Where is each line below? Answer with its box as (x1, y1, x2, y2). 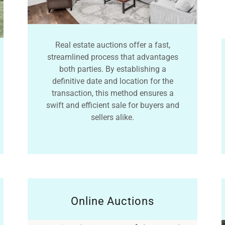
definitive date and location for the (52, 76, 173, 86)
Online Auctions (70, 194, 155, 207)
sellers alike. (91, 113, 134, 123)
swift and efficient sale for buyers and (46, 100, 179, 110)
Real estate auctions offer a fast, (55, 40, 170, 50)
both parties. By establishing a (59, 64, 166, 74)
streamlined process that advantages (47, 52, 178, 62)
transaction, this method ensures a (51, 88, 174, 98)
